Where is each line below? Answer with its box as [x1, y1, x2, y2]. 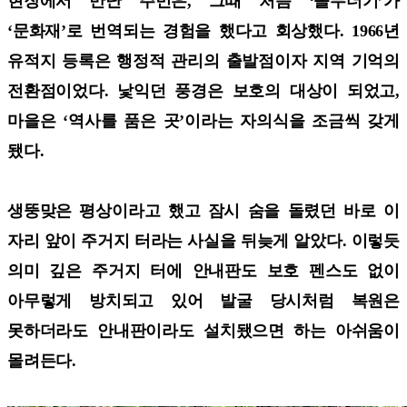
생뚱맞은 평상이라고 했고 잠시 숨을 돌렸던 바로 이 [7, 201, 400, 220]
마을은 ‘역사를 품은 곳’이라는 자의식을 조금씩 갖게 [7, 111, 400, 130]
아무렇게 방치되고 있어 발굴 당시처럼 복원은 [7, 291, 400, 310]
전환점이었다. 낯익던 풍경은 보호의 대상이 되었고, [7, 81, 400, 100]
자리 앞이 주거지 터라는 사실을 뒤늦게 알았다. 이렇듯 [7, 231, 400, 250]
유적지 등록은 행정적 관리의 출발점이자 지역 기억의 [7, 51, 400, 70]
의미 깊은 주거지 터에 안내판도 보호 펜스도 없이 [7, 261, 400, 280]
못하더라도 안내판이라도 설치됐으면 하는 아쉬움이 [7, 321, 400, 340]
